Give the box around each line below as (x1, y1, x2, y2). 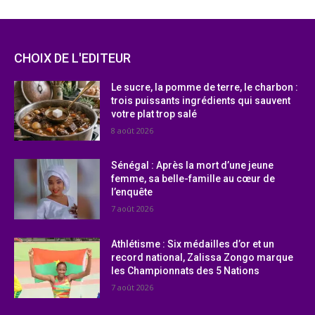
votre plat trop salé (111, 108, 198, 120)
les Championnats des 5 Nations (111, 264, 260, 276)
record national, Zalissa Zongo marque (111, 251, 294, 263)
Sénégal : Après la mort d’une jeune (111, 160, 274, 172)
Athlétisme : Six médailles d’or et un (111, 238, 275, 250)
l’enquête (111, 186, 153, 198)
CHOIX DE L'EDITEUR (14, 50, 131, 65)
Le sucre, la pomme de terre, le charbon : (111, 81, 299, 93)
